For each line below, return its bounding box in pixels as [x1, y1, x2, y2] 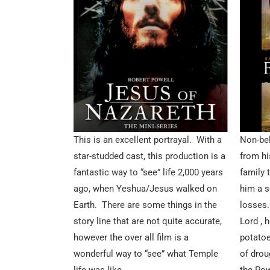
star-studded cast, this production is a [74, 151, 225, 162]
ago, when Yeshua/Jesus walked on [74, 183, 217, 195]
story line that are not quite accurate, [74, 216, 222, 227]
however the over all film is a [74, 232, 189, 243]
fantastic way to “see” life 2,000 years [74, 167, 223, 178]
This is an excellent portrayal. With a [74, 134, 222, 146]
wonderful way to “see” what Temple [74, 248, 218, 260]
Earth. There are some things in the [74, 199, 217, 211]
